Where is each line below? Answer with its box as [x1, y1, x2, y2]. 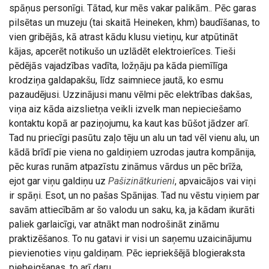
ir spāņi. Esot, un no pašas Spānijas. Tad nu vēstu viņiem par [9, 190, 259, 201]
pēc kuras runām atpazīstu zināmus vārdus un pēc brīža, [9, 161, 243, 172]
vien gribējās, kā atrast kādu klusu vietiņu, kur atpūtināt [9, 31, 238, 43]
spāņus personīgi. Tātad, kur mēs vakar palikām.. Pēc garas [9, 2, 256, 14]
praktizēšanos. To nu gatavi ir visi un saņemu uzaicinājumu [9, 233, 252, 244]
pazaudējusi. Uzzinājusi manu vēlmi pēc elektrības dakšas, [9, 89, 252, 100]
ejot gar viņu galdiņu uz [9, 175, 108, 187]
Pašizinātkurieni [108, 175, 175, 187]
